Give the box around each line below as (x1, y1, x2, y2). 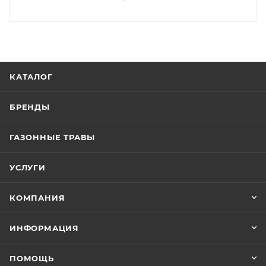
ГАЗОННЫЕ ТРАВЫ (9, 132, 96, 142)
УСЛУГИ (9, 163, 46, 172)
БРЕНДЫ (9, 102, 50, 112)
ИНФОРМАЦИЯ (9, 223, 79, 233)
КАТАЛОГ (9, 72, 53, 81)
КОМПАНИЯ (9, 193, 65, 202)
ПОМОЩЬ (9, 254, 54, 263)
